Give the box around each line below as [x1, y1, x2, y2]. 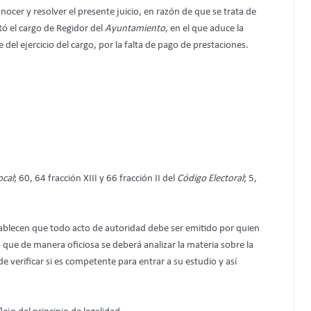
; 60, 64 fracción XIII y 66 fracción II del [14, 173, 177, 184]
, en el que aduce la [165, 23, 244, 34]
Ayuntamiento [105, 23, 165, 34]
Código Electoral [177, 173, 244, 184]
